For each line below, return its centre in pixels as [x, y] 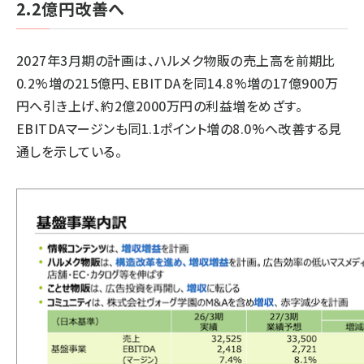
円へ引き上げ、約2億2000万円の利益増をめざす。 [159, 106]
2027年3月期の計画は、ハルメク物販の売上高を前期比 [176, 60]
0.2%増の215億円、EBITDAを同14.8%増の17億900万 [178, 83]
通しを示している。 [69, 151]
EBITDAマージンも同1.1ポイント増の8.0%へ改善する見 [179, 128]
